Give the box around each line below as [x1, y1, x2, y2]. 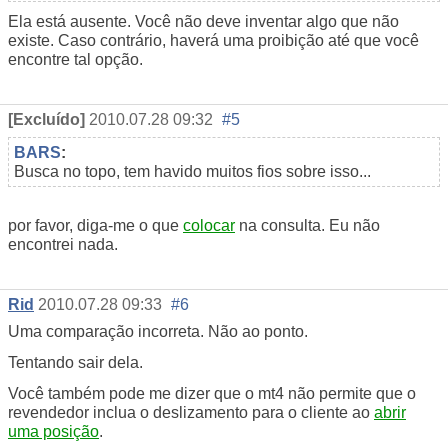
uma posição [8, 423, 99, 441]
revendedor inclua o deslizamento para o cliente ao [8, 404, 374, 422]
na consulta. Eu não [235, 217, 380, 235]
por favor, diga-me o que [8, 217, 183, 235]
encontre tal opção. [8, 51, 143, 69]
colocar [183, 217, 235, 235]
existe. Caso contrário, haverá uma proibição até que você [8, 32, 419, 50]
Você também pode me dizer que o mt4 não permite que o [8, 385, 416, 403]
